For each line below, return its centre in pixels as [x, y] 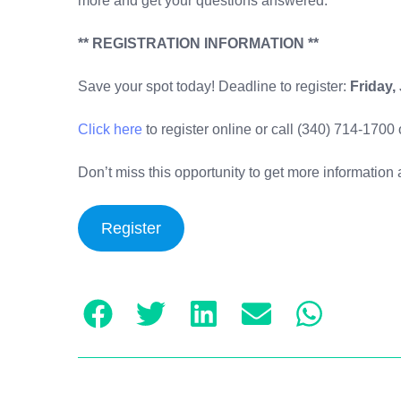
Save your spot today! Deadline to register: [214, 86]
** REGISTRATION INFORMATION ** [198, 43]
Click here [110, 129]
